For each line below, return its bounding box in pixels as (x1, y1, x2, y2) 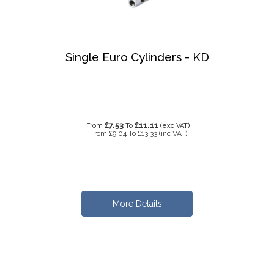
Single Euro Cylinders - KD (65, 50, 209, 64)
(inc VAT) (158, 129, 187, 138)
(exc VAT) (160, 122, 190, 130)
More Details (112, 199, 162, 209)
